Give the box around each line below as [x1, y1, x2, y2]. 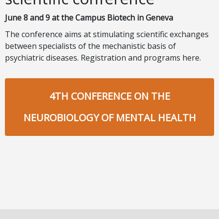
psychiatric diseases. [5, 52, 81, 63]
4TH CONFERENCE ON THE [49, 89, 170, 103]
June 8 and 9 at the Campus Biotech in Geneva [5, 12, 173, 23]
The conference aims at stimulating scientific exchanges [5, 29, 209, 40]
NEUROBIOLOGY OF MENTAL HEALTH [23, 111, 196, 124]
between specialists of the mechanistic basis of [5, 41, 176, 51]
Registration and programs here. [81, 52, 201, 63]
